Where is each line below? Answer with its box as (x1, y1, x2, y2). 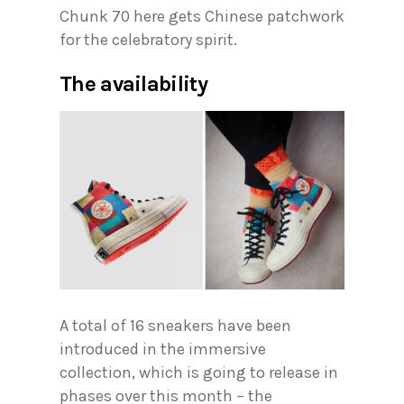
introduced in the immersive (60, 339, 266, 360)
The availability (60, 71, 207, 97)
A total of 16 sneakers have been (60, 316, 291, 336)
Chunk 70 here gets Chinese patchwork (60, 6, 344, 27)
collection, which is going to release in (60, 363, 338, 383)
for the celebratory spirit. (60, 30, 237, 50)
